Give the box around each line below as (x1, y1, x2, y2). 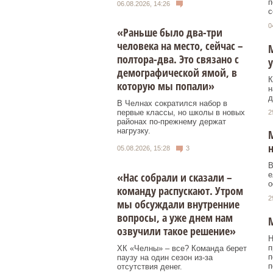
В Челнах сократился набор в (117, 99, 227, 108)
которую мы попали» (117, 79, 214, 94)
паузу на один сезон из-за (117, 252, 213, 262)
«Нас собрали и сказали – (117, 169, 232, 185)
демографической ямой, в (117, 65, 237, 80)
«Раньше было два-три (117, 25, 222, 40)
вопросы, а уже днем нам (117, 210, 233, 225)
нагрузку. (117, 126, 151, 136)
